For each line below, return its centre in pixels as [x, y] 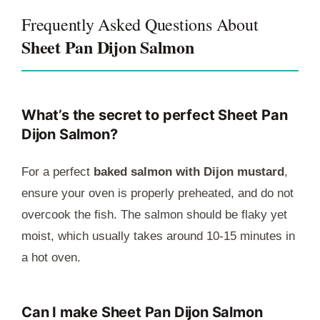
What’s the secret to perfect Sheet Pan [155, 115]
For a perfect [57, 172]
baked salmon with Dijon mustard [189, 172]
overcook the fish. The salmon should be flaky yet [154, 215]
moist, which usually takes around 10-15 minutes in [158, 236]
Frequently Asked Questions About [140, 25]
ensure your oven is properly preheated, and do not [157, 194]
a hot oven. [51, 258]
